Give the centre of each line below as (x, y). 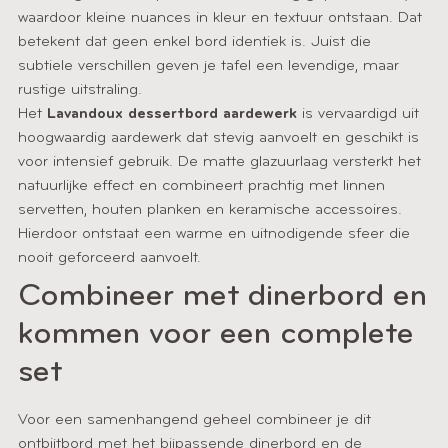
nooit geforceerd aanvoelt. (109, 258)
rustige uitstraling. (80, 90)
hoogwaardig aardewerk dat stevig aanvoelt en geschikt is (218, 138)
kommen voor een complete (216, 335)
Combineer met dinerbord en (222, 297)
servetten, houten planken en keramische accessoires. (210, 210)
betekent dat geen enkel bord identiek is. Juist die (194, 42)
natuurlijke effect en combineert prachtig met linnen (201, 186)
